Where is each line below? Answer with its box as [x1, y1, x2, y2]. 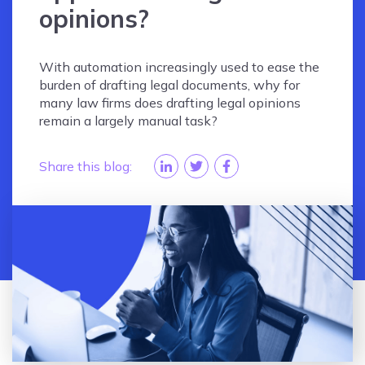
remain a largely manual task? [39, 112, 218, 129]
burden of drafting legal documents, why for [39, 76, 301, 93]
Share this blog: [39, 157, 133, 174]
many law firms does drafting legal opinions [39, 94, 301, 111]
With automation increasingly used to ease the [39, 58, 320, 75]
